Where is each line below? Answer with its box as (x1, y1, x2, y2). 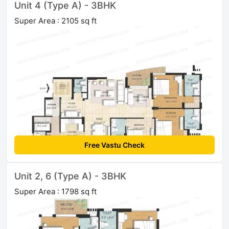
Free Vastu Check (84, 141, 145, 150)
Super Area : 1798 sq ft (14, 187, 97, 197)
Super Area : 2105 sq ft (14, 16, 97, 26)
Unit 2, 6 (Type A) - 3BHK (14, 171, 126, 182)
